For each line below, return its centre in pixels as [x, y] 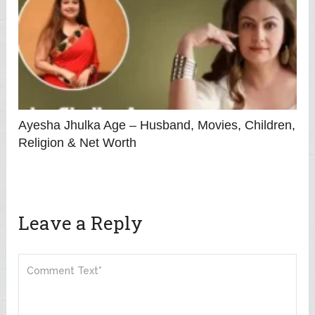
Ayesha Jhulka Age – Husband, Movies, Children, [157, 125]
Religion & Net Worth [78, 142]
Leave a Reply [81, 223]
